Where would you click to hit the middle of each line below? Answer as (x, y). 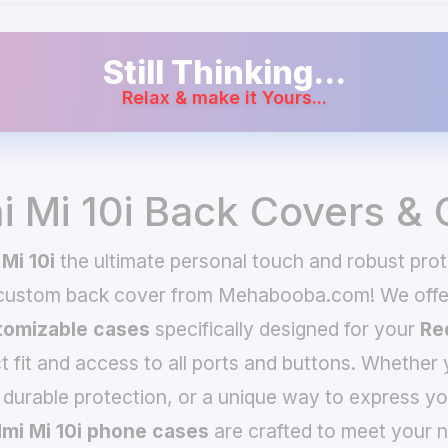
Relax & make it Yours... (224, 97)
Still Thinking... (224, 72)
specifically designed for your (284, 329)
